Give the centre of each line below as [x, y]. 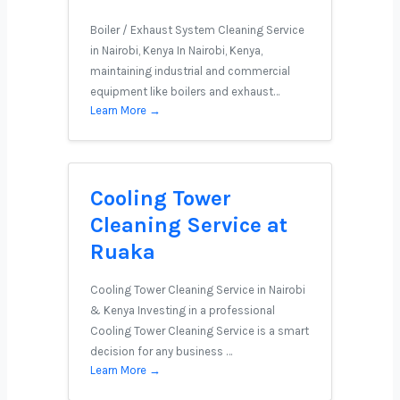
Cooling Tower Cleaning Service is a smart [200, 331]
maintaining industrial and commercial [190, 71]
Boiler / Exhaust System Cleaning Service [197, 30]
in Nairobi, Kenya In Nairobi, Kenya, [176, 50]
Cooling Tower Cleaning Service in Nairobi [198, 290]
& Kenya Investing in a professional [183, 310]
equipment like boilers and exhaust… [185, 92]
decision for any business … [161, 351]
